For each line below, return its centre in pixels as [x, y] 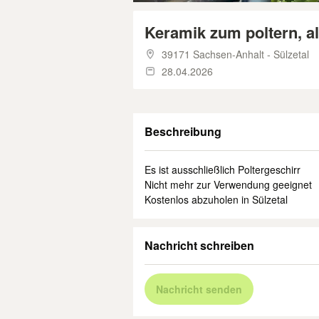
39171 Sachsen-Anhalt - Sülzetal [235, 54]
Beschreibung [183, 131]
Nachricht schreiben [199, 245]
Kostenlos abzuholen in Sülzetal [216, 199]
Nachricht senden [199, 289]
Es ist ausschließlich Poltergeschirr [223, 169]
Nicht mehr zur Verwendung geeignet [228, 184]
